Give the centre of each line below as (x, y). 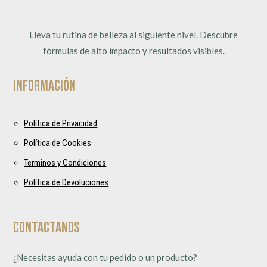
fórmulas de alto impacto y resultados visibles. (133, 50)
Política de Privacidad (61, 123)
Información (45, 86)
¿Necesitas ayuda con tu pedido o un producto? (105, 257)
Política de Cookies (58, 143)
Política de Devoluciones (66, 182)
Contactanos (47, 228)
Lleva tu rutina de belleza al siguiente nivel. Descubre (133, 34)
